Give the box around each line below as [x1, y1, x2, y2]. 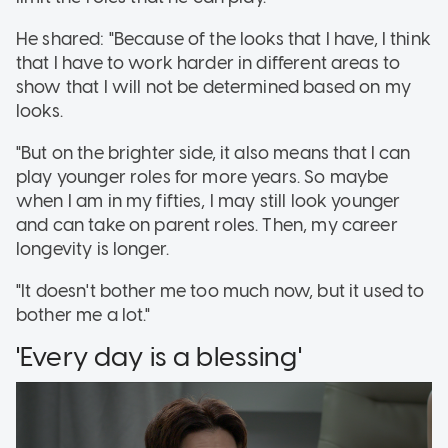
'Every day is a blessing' [16, 339, 302, 373]
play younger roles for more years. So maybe [16, 165, 389, 188]
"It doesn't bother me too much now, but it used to [16, 279, 425, 302]
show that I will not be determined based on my [16, 75, 411, 98]
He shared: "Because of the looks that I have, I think [16, 27, 431, 50]
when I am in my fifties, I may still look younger [16, 189, 401, 212]
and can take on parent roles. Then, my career [16, 213, 398, 236]
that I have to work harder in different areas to [16, 51, 401, 74]
